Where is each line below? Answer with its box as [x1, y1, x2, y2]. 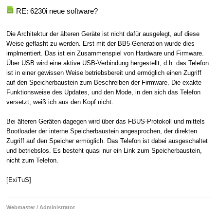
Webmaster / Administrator [6, 204, 75, 210]
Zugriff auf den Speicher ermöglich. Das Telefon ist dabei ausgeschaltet [6, 137, 208, 145]
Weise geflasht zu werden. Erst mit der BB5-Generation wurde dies [6, 40, 195, 48]
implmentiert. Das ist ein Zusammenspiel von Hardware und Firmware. [6, 50, 204, 57]
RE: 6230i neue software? [16, 6, 98, 15]
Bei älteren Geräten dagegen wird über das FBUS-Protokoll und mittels [6, 118, 205, 126]
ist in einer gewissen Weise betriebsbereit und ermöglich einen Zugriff [6, 69, 201, 77]
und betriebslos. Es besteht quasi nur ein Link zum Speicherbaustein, [6, 147, 202, 155]
